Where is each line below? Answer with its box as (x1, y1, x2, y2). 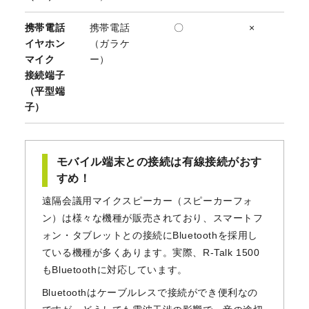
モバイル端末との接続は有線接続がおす (56, 155, 262, 168)
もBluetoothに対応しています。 (41, 263, 188, 275)
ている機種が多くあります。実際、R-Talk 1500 (41, 246, 260, 258)
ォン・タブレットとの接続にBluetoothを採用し (41, 229, 258, 241)
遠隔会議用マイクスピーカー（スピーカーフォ (41, 195, 253, 206)
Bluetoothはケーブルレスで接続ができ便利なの (41, 286, 258, 298)
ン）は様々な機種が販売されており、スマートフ (41, 212, 263, 223)
